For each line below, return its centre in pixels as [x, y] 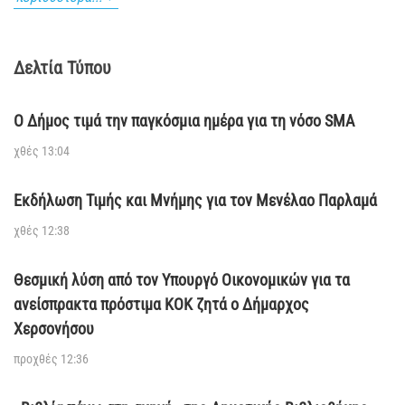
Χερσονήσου [54, 329]
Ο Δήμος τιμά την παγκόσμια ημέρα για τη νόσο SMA [184, 121]
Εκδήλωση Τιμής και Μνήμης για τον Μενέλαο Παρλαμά [195, 200]
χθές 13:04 [42, 151]
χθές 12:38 [42, 231]
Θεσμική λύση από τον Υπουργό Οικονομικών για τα [182, 280]
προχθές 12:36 [51, 359]
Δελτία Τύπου [62, 68]
